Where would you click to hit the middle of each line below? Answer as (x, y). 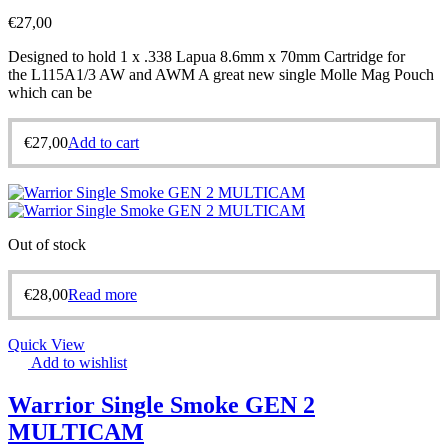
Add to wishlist (79, 362)
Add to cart (103, 142)
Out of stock (47, 244)
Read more (102, 294)
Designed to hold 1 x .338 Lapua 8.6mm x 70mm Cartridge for (206, 56)
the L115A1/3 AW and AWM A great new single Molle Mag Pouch (221, 74)
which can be (50, 92)
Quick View (46, 344)
